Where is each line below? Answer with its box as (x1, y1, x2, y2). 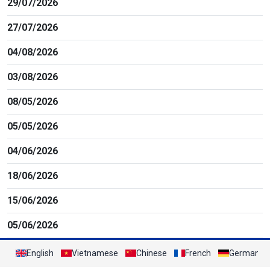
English (27, 248, 54, 258)
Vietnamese (72, 248, 118, 258)
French (185, 248, 211, 258)
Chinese (136, 248, 167, 258)
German (229, 248, 260, 258)
